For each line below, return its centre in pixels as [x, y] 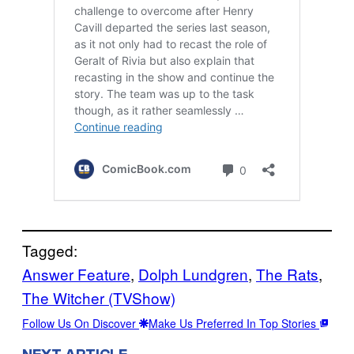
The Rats [287, 274]
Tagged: [50, 250]
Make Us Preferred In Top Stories [234, 324]
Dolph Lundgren [193, 274]
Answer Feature [76, 274]
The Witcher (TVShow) [99, 298]
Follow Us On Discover [81, 324]
